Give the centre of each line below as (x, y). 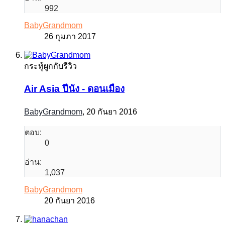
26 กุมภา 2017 (70, 36)
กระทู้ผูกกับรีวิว (50, 66)
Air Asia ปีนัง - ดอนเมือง (74, 89)
